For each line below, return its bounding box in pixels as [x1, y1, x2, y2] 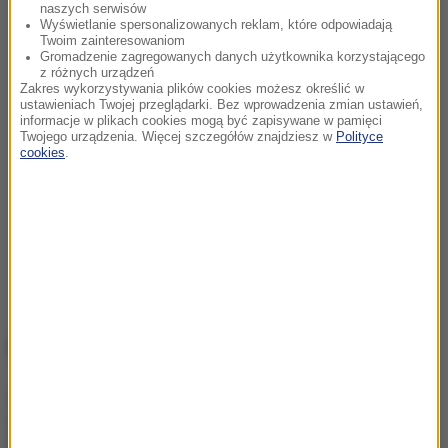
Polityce [336, 130, 383, 144]
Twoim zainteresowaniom [40, 34, 185, 48]
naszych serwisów [40, 2, 146, 16]
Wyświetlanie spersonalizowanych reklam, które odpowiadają [40, 18, 392, 32]
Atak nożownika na [226, 388, 368, 408]
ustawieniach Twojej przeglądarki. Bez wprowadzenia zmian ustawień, [20, 98, 423, 112]
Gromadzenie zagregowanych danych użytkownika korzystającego [40, 50, 425, 64]
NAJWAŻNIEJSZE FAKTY [12, 333, 307, 364]
